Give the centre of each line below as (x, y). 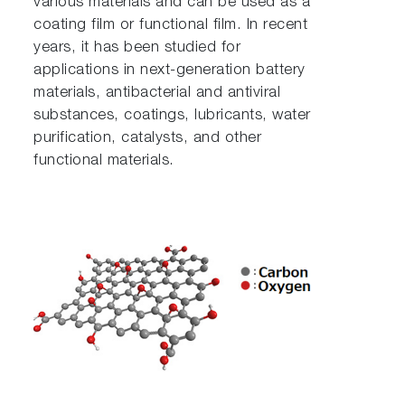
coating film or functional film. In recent (171, 26)
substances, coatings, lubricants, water (172, 117)
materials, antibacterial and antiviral (157, 94)
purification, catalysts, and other (148, 139)
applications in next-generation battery (170, 71)
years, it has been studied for (137, 49)
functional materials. (104, 162)
